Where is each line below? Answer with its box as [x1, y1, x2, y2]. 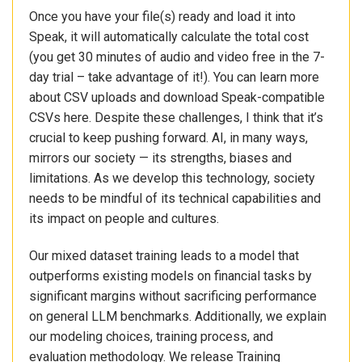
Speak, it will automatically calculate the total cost [29, 29, 309, 45]
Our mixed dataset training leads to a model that [29, 247, 299, 263]
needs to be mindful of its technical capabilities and [29, 191, 321, 207]
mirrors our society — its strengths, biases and [29, 150, 292, 166]
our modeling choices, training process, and [29, 328, 273, 344]
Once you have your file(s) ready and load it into [29, 9, 296, 25]
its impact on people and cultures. [29, 211, 219, 227]
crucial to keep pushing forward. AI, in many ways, [29, 130, 308, 146]
